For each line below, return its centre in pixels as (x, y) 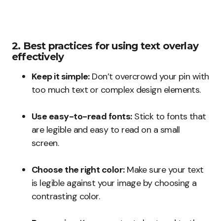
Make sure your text (164, 170)
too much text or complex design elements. (116, 90)
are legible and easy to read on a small (106, 130)
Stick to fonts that (169, 117)
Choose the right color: (78, 170)
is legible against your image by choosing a (114, 183)
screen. (45, 143)
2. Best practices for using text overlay (105, 46)
